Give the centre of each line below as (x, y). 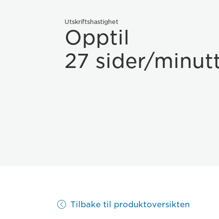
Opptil (97, 37)
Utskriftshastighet (91, 22)
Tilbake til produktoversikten (130, 205)
